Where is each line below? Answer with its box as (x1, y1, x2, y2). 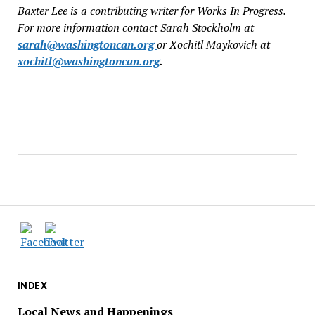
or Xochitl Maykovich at (156, 37, 270, 52)
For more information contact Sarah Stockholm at (17, 20, 254, 35)
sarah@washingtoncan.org (17, 37, 157, 52)
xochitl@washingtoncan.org (17, 53, 160, 69)
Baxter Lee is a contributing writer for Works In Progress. (17, 3, 285, 18)
